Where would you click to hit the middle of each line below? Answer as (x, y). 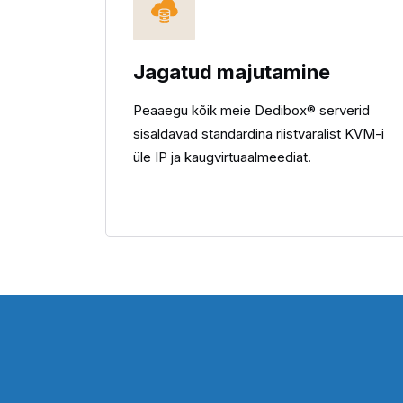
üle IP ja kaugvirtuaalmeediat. (222, 157)
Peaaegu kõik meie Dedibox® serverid (251, 110)
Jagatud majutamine (232, 72)
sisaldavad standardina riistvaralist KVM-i (259, 134)
